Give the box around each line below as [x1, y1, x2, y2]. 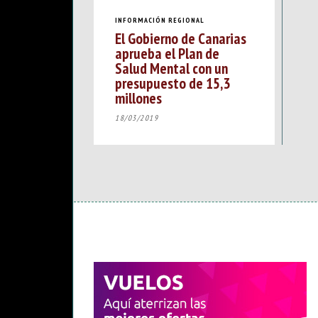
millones [115, 88, 162, 109]
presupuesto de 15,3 [115, 73, 230, 94]
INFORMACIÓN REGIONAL [115, 15, 204, 25]
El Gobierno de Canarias [115, 28, 246, 49]
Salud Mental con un [115, 58, 228, 79]
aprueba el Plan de [115, 43, 219, 64]
